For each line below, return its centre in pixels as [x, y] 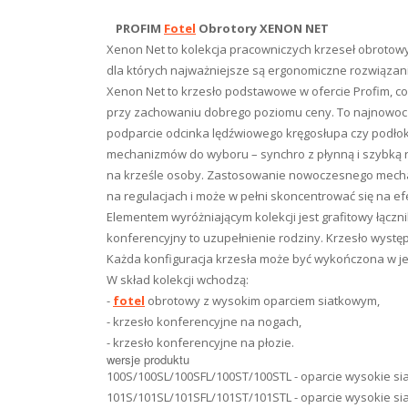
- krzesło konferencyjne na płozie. [200, 342]
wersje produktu [148, 359]
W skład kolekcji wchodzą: [178, 280]
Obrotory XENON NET [262, 28]
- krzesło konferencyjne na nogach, [204, 321]
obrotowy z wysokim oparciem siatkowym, [262, 301]
